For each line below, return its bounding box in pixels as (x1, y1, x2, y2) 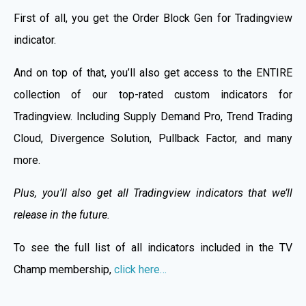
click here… (114, 263, 167, 277)
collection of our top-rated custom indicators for (14, 88, 292, 102)
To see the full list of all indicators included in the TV (14, 241, 292, 255)
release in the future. (14, 208, 110, 222)
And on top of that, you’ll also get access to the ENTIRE (14, 66, 292, 80)
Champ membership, (14, 263, 114, 277)
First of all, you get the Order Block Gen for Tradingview (14, 12, 292, 25)
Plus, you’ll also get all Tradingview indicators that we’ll (14, 186, 292, 200)
